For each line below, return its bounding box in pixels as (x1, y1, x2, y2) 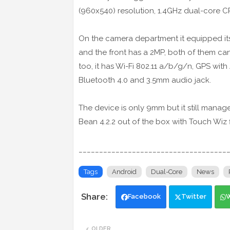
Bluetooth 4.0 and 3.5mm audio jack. (79, 75, 211, 85)
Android (112, 168, 137, 176)
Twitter (181, 193, 206, 201)
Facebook (128, 193, 161, 201)
